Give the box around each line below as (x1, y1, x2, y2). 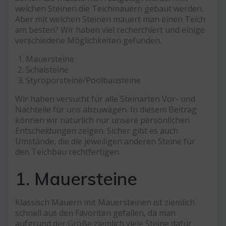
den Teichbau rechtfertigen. (15, 146, 121, 158)
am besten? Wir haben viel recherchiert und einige (15, 24, 205, 36)
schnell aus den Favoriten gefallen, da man (15, 207, 176, 219)
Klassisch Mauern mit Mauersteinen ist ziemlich (15, 197, 195, 208)
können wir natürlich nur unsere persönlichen (15, 115, 190, 126)
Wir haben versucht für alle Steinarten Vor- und (15, 93, 195, 105)
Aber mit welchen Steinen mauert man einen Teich (15, 14, 205, 25)
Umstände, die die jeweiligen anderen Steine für (15, 136, 195, 147)
